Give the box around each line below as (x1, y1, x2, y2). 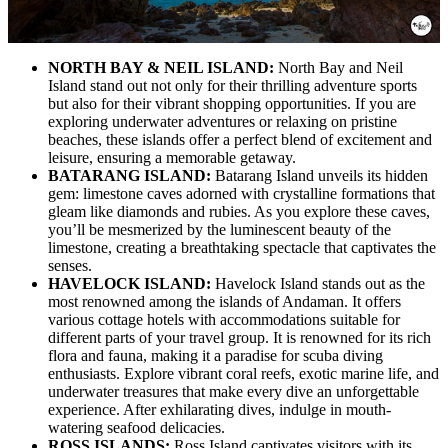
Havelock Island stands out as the (211, 275, 425, 293)
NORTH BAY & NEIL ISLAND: (48, 59, 274, 77)
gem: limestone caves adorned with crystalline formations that (48, 185, 435, 203)
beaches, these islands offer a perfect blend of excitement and (48, 131, 432, 149)
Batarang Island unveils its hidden (211, 167, 428, 185)
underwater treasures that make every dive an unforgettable (48, 383, 419, 401)
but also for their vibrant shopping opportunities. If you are (48, 95, 416, 113)
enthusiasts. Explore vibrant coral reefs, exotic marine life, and (48, 365, 439, 383)
